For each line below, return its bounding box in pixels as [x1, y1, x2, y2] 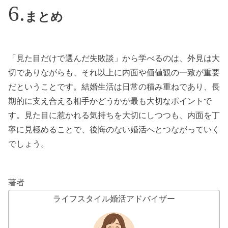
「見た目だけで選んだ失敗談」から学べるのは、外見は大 [8, 54, 220, 63]
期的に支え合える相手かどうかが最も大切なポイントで [8, 97, 212, 106]
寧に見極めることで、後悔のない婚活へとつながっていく [8, 125, 220, 134]
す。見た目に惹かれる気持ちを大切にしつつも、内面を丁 [8, 111, 220, 120]
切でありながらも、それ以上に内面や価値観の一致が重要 [8, 68, 220, 77]
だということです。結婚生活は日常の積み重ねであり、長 [8, 82, 220, 92]
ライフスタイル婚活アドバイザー [53, 194, 175, 203]
